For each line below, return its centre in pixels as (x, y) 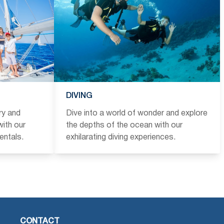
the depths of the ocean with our (124, 125)
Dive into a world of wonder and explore (137, 113)
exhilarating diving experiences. (121, 137)
